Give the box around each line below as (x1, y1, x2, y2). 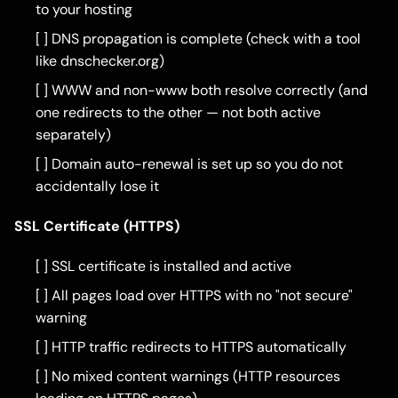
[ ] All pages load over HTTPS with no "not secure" (36, 286, 353, 306)
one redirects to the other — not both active (36, 103, 321, 123)
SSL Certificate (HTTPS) (14, 217, 179, 236)
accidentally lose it (36, 177, 159, 196)
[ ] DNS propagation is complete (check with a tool (36, 29, 361, 49)
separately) (36, 125, 111, 145)
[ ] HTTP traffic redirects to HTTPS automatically (36, 338, 346, 357)
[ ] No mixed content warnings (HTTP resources (36, 367, 340, 386)
